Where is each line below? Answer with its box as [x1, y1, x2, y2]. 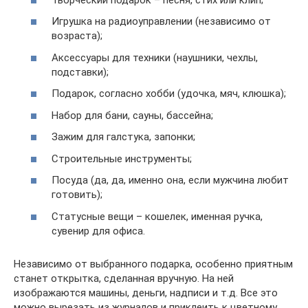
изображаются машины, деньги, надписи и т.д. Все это [14, 286, 278, 299]
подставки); [52, 65, 109, 78]
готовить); [52, 188, 102, 201]
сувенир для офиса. [52, 224, 145, 237]
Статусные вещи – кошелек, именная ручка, [52, 210, 263, 223]
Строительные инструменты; [52, 152, 192, 165]
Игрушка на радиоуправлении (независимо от [52, 15, 271, 28]
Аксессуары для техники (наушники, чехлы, [52, 51, 258, 64]
